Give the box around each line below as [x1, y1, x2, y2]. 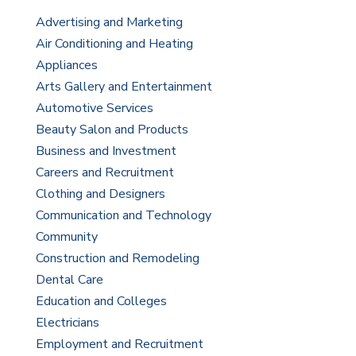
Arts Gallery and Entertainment [35, 78, 212, 96]
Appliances [35, 56, 98, 75]
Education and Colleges [35, 292, 167, 311]
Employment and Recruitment [35, 335, 203, 354]
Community [35, 228, 98, 246]
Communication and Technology [35, 207, 211, 225]
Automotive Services [35, 99, 153, 118]
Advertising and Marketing [35, 14, 183, 32]
